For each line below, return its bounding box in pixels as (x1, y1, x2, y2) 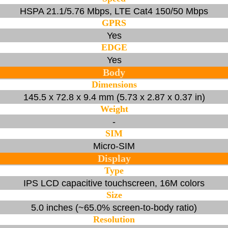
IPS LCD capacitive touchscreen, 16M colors (23, 178, 205, 188)
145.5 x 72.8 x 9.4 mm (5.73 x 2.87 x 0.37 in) (23, 92, 205, 102)
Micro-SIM (93, 140, 135, 151)
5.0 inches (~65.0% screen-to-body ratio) (31, 202, 197, 213)
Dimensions (91, 79, 137, 90)
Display (97, 152, 131, 164)
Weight (100, 103, 128, 114)
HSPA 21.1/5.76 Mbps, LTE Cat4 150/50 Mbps (20, 6, 208, 16)
